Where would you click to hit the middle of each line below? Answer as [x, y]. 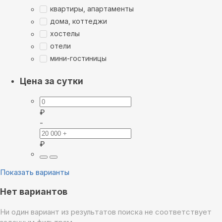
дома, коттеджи [79, 21]
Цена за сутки [52, 81]
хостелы [65, 34]
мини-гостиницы [78, 58]
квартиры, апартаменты [92, 9]
